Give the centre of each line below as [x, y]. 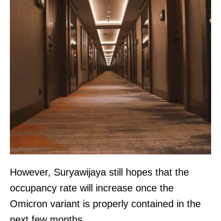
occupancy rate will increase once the [92, 188]
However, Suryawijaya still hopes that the [99, 172]
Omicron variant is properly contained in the [105, 203]
